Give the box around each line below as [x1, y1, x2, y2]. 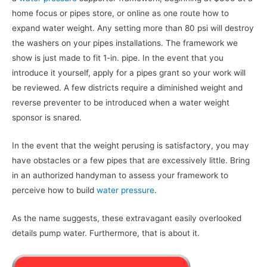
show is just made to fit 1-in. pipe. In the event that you [12, 52, 223, 63]
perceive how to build [12, 185, 97, 195]
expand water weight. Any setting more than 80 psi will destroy [12, 23, 254, 33]
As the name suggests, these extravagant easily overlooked [12, 213, 241, 223]
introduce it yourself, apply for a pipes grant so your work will [12, 67, 246, 77]
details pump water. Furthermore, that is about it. [12, 228, 200, 238]
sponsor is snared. [12, 112, 82, 122]
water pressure [97, 185, 154, 195]
